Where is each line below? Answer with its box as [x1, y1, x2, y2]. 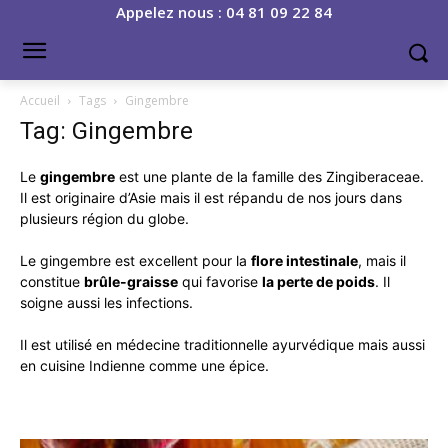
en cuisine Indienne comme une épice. [20, 357, 269, 374]
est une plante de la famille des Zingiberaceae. [115, 168, 424, 185]
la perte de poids [262, 273, 375, 290]
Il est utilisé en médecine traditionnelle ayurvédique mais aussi [20, 336, 425, 353]
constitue [20, 273, 84, 290]
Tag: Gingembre [20, 117, 193, 145]
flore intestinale [251, 252, 358, 269]
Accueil [20, 92, 60, 109]
